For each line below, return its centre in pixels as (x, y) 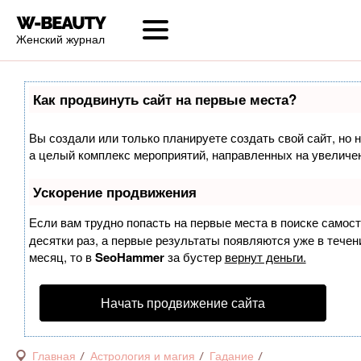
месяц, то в (62, 257)
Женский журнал (60, 39)
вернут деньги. (265, 257)
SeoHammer (129, 257)
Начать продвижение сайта (183, 303)
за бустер (194, 257)
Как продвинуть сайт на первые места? (164, 99)
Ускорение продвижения (114, 192)
